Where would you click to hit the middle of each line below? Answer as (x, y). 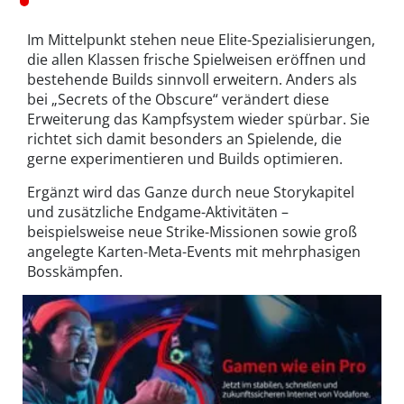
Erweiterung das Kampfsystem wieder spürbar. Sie (198, 119)
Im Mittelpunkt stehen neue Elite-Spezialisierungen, (201, 39)
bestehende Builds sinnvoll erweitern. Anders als (192, 79)
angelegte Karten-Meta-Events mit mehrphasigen (194, 251)
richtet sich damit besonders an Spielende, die (184, 138)
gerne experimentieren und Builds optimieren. (185, 158)
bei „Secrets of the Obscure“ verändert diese (178, 99)
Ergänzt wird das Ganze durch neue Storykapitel (191, 192)
